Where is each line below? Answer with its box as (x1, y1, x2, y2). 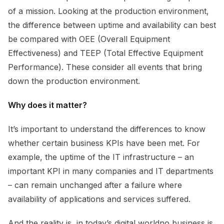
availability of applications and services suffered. (8, 193, 190, 204)
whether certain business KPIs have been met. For (8, 137, 200, 148)
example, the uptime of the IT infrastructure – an (8, 151, 194, 162)
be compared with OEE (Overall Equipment (8, 33, 170, 44)
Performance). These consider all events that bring (8, 61, 202, 72)
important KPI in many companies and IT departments (8, 165, 213, 176)
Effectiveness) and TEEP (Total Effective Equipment (8, 47, 203, 58)
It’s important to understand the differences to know (8, 123, 205, 134)
